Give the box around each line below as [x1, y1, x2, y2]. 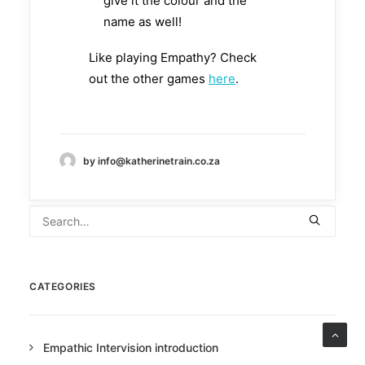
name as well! [103, 14, 182, 30]
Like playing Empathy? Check [89, 50, 257, 66]
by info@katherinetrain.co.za [83, 154, 220, 167]
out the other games [89, 71, 209, 87]
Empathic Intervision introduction [43, 341, 218, 354]
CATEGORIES [29, 280, 96, 292]
